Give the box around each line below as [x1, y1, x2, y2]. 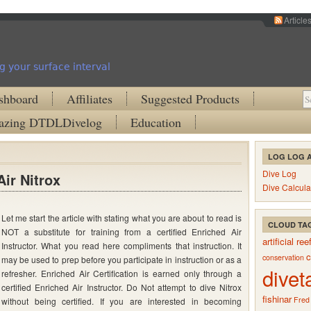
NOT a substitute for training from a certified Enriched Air [1, 226, 242, 237]
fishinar [262, 292, 292, 305]
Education [131, 114, 181, 131]
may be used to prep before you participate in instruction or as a [1, 253, 242, 265]
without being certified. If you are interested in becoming [1, 295, 242, 307]
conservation [262, 252, 304, 262]
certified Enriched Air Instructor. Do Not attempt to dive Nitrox [1, 281, 242, 293]
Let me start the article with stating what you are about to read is [1, 212, 242, 224]
